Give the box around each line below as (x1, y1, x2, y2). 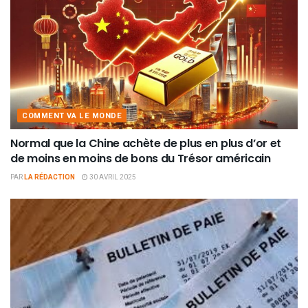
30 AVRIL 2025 (88, 173, 136, 183)
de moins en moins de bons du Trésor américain (10, 151, 271, 167)
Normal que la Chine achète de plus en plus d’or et (10, 135, 281, 152)
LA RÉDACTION (24, 173, 75, 183)
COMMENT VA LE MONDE (22, 110, 122, 122)
